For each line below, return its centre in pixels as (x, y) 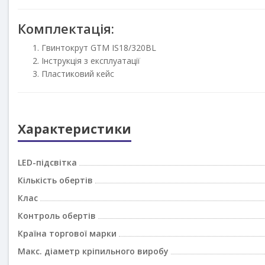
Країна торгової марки (67, 234)
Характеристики (75, 129)
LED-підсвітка (47, 163)
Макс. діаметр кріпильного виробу (93, 251)
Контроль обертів (57, 216)
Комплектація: (66, 29)
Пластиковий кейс (78, 74)
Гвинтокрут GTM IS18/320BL (99, 48)
